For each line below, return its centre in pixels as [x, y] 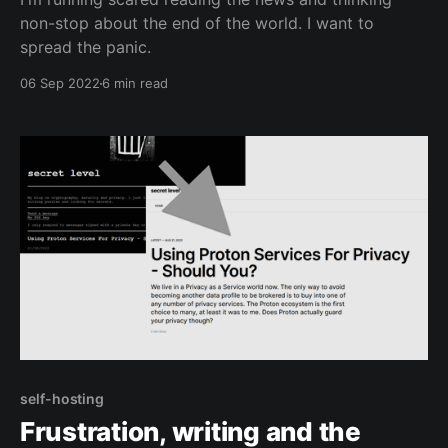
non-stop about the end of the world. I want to [197, 23]
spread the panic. [85, 47]
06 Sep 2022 [60, 83]
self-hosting [62, 399]
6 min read [135, 83]
